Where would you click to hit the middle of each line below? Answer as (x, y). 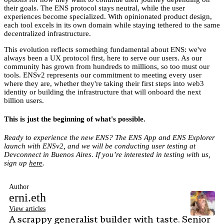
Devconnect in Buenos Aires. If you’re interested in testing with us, (107, 154)
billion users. (24, 101)
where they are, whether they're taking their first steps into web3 (104, 84)
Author (19, 187)
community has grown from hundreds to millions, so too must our (107, 67)
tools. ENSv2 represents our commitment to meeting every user (103, 75)
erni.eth (27, 197)
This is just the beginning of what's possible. (75, 119)
